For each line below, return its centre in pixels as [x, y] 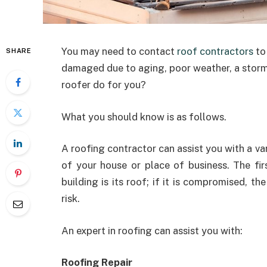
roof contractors [215, 51]
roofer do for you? [104, 85]
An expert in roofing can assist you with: [152, 230]
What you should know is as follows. [144, 117]
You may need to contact [119, 51]
